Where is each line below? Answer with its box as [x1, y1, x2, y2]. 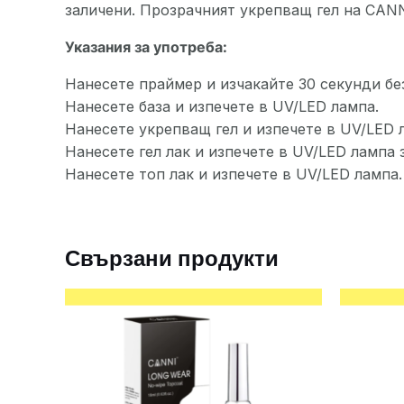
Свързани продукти [65, 243, 279, 274]
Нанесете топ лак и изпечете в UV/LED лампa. [65, 165, 402, 184]
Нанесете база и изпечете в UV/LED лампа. [65, 97, 379, 116]
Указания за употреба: [65, 38, 227, 57]
